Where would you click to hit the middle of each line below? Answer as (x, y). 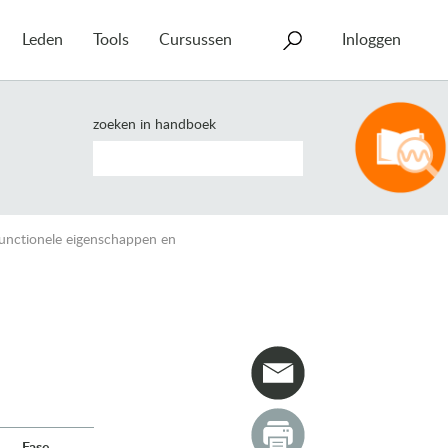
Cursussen (195, 40)
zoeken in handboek (154, 125)
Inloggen (371, 40)
